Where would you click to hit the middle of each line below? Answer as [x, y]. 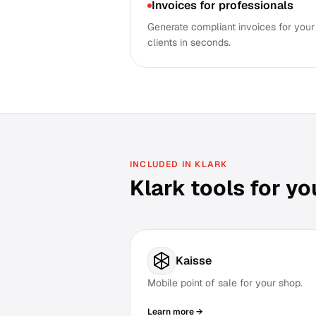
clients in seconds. [189, 42]
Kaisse [194, 261]
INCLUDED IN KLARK [179, 164]
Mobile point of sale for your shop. [225, 283]
